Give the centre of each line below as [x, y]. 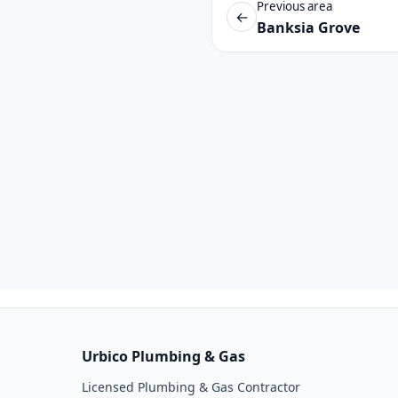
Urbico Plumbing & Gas [163, 356]
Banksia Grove [308, 28]
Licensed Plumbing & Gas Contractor [191, 386]
